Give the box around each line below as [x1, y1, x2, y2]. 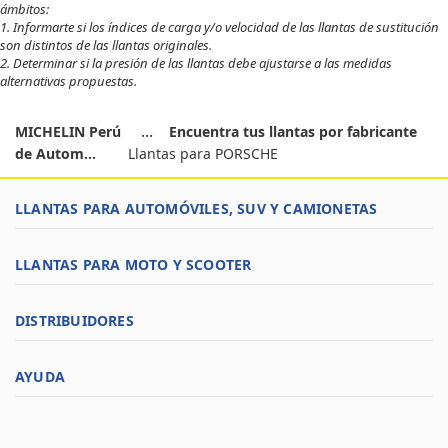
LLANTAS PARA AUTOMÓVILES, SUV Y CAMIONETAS [15, 199, 378, 218]
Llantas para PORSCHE [128, 144, 278, 163]
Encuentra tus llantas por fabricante [169, 122, 417, 141]
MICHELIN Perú [15, 122, 125, 141]
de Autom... [15, 144, 96, 163]
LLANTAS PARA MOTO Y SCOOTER [15, 255, 252, 274]
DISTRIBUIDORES [15, 311, 134, 330]
